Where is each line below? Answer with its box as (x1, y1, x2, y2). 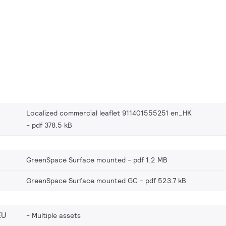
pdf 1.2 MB (133, 155, 167, 164)
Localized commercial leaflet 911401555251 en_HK (26, 108, 192, 118)
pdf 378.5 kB (32, 120, 72, 130)
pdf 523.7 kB (145, 176, 186, 185)
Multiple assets (32, 210, 81, 220)
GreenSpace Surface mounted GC (26, 176, 138, 185)
